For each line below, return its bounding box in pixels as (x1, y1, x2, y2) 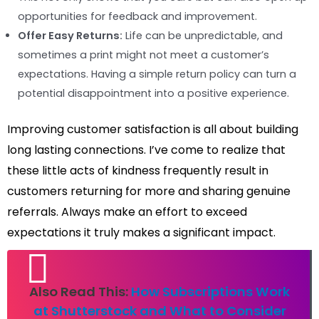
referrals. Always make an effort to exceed (7, 204, 247, 221)
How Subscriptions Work (131, 283, 290, 301)
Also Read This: (29, 283, 131, 301)
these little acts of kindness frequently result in (7, 162, 268, 179)
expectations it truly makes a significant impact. (7, 224, 276, 241)
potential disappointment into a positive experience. (18, 86, 289, 101)
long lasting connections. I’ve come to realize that (7, 142, 286, 159)
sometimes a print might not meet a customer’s (18, 48, 269, 63)
